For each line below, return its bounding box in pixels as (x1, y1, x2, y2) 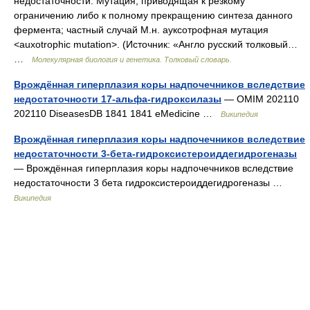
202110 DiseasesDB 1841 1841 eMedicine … (14, 108, 221, 119)
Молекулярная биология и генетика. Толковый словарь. (32, 55, 232, 64)
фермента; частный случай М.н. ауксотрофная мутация (14, 24, 268, 35)
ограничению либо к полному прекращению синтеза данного (14, 10, 293, 21)
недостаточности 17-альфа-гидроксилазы (14, 93, 221, 104)
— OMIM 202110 (221, 93, 299, 104)
